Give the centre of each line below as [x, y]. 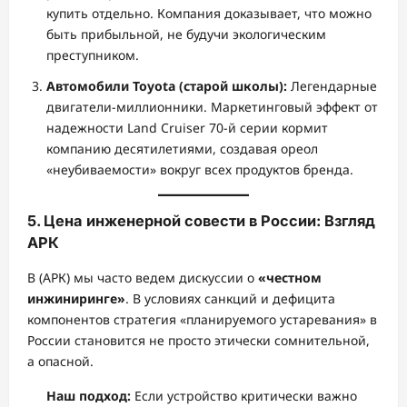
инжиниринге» [76, 298]
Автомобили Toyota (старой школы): [167, 85]
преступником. [93, 55]
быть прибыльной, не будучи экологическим [186, 34]
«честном [290, 277]
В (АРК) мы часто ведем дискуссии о [143, 277]
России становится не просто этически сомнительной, [199, 340]
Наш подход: [89, 395]
